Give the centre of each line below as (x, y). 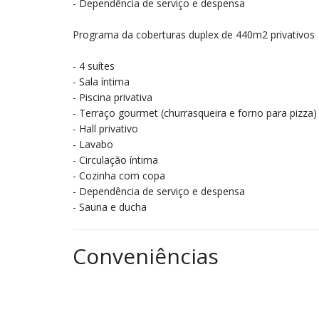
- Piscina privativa (113, 97)
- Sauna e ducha (110, 207)
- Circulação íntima (115, 160)
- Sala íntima (101, 82)
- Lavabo (93, 144)
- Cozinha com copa (119, 176)
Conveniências (146, 256)
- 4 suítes (94, 66)
